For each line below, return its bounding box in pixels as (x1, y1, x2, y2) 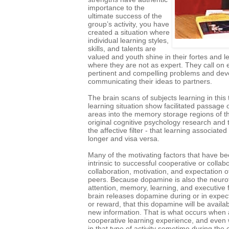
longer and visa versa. (88, 134, 159, 143)
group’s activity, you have (88, 19, 169, 28)
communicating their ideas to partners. (88, 77, 214, 85)
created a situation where (88, 28, 170, 36)
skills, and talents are (88, 44, 156, 53)
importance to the (88, 3, 145, 12)
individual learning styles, (88, 36, 169, 44)
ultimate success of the (88, 11, 162, 20)
